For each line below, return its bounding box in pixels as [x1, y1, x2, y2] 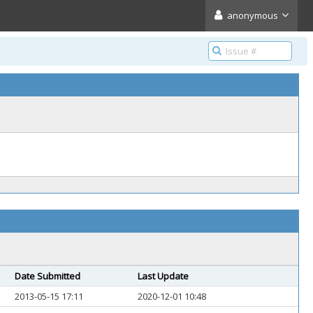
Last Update [138, 270, 189, 282]
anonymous [227, 9, 278, 22]
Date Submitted [15, 270, 80, 282]
